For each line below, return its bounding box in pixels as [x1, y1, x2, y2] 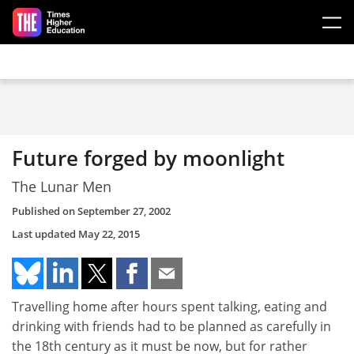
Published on [12, 204, 77, 218]
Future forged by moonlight [12, 144, 284, 172]
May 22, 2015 [78, 227, 140, 241]
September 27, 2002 [77, 204, 171, 218]
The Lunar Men [12, 176, 111, 196]
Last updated [12, 227, 78, 241]
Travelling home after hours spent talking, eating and [12, 298, 327, 315]
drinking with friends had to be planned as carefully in [12, 318, 331, 335]
